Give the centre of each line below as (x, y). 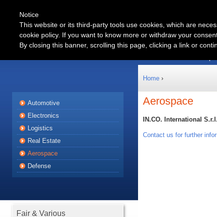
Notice (29, 15)
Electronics (43, 116)
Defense (39, 166)
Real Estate (44, 141)
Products (153, 56)
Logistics (40, 128)
